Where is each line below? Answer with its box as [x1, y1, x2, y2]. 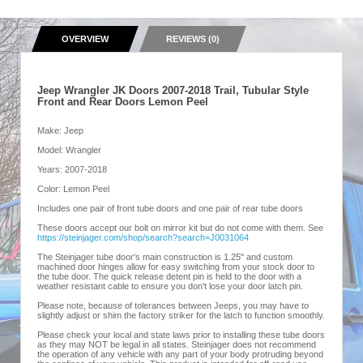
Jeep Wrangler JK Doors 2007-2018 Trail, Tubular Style [37, 84, 309, 96]
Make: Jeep [37, 126, 83, 135]
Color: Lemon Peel [37, 184, 109, 194]
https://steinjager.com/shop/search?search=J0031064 [37, 233, 249, 242]
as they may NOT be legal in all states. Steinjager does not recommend [37, 340, 316, 349]
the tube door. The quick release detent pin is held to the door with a [37, 271, 301, 281]
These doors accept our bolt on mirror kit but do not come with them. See [37, 223, 323, 233]
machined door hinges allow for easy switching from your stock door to [37, 262, 314, 271]
